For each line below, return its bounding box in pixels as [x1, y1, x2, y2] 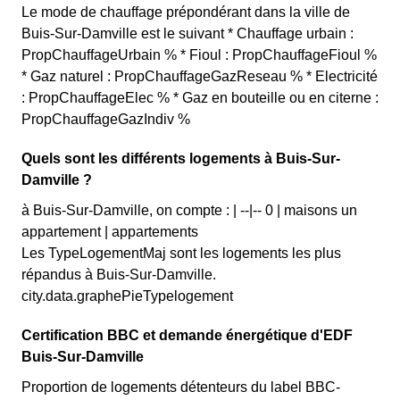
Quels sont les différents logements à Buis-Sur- [21, 151, 340, 166]
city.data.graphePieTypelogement [21, 288, 233, 304]
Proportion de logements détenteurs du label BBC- [21, 379, 340, 395]
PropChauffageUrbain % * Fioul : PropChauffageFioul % [21, 47, 377, 62]
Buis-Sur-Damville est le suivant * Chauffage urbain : [21, 26, 354, 41]
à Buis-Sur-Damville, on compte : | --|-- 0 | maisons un [21, 203, 357, 218]
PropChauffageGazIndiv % [21, 112, 190, 127]
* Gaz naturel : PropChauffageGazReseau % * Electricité [21, 69, 378, 84]
